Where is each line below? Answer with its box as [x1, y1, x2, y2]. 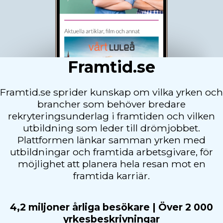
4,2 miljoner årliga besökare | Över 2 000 [10, 201, 213, 213]
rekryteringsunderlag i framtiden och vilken [8, 110, 215, 122]
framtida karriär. [73, 170, 150, 182]
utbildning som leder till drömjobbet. [23, 122, 200, 134]
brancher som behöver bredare [37, 98, 186, 111]
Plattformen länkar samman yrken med [17, 134, 206, 146]
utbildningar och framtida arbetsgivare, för [10, 146, 213, 158]
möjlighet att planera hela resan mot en [17, 158, 206, 170]
